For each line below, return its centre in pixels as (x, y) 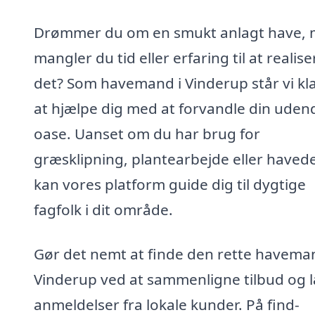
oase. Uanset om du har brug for (147, 133)
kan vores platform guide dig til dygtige (170, 184)
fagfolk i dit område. (103, 209)
